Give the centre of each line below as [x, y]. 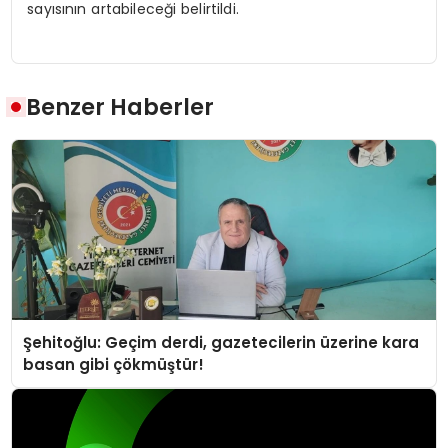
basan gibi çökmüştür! [114, 364]
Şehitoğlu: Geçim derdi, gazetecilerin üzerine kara [221, 342]
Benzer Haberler [120, 107]
